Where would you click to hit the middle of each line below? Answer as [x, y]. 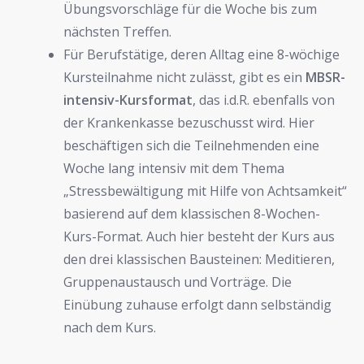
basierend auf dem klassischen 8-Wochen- [192, 213]
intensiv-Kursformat [128, 100]
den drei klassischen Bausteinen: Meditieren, [199, 259]
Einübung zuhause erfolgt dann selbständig [197, 304]
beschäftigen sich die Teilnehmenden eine [191, 145]
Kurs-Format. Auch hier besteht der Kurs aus [199, 236]
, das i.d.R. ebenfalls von [264, 100]
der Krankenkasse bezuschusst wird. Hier [189, 122]
